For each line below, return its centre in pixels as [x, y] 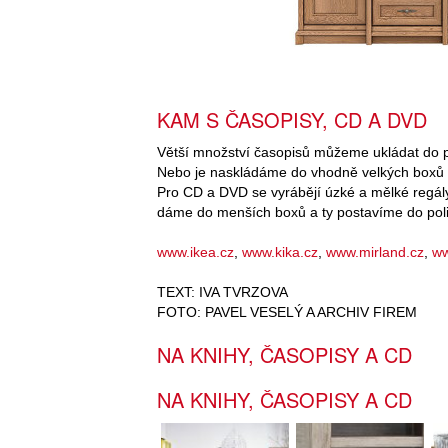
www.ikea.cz [195, 252]
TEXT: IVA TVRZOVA [222, 292]
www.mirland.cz [375, 252]
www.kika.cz [280, 252]
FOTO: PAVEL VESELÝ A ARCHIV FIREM [287, 312]
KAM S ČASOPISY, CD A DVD [292, 120]
